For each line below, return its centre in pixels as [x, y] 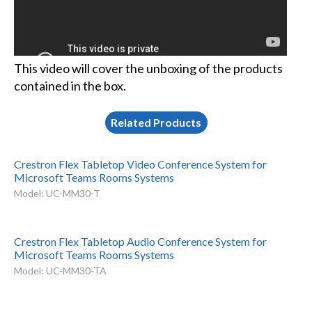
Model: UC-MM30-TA [60, 271]
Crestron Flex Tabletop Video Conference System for [140, 164]
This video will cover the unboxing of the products [148, 69]
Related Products [156, 122]
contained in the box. [70, 86]
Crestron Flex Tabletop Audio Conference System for [140, 242]
